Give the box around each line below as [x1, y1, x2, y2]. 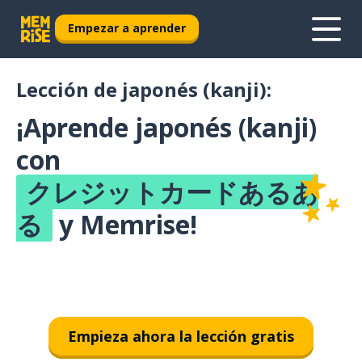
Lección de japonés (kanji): [16, 76, 271, 103]
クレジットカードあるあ [26, 175, 318, 209]
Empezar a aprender [68, 19, 186, 36]
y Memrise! [53, 207, 197, 242]
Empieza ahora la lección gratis [68, 326, 294, 346]
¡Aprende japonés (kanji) [16, 110, 317, 145]
